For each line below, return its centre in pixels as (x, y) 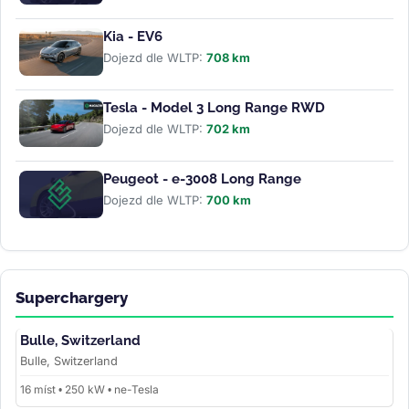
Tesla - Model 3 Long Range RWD (214, 108)
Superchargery (72, 297)
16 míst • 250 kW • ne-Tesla (89, 390)
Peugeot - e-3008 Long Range (202, 178)
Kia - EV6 (133, 37)
